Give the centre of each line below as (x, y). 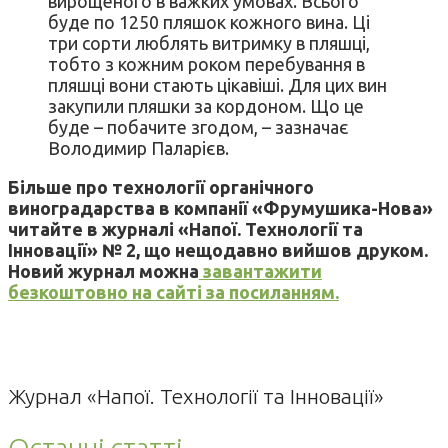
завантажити (260, 271)
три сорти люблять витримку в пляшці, (209, 43)
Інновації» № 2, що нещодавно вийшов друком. (218, 250)
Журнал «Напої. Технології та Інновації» (196, 396)
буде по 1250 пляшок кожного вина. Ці (209, 22)
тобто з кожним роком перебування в (206, 64)
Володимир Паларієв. (138, 148)
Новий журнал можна (103, 271)
